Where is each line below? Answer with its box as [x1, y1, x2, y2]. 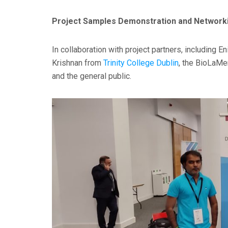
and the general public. [52, 71, 131, 81]
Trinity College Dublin [103, 58, 179, 68]
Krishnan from [52, 58, 103, 68]
